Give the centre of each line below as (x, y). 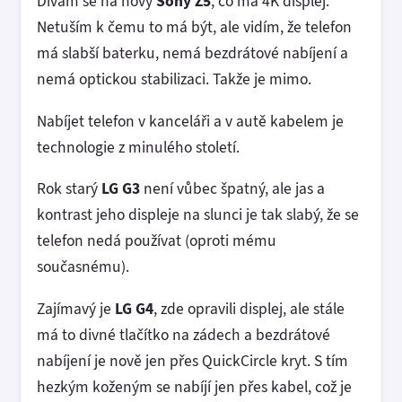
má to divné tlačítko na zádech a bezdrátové (184, 334)
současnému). (83, 267)
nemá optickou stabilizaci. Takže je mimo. (174, 79)
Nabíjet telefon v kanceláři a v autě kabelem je (190, 121)
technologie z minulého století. (138, 147)
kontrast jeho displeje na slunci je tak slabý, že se (198, 214)
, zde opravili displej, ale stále (249, 308)
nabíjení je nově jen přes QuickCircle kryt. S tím (192, 360)
